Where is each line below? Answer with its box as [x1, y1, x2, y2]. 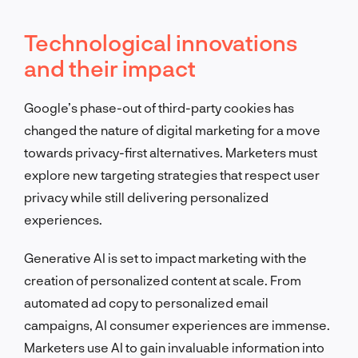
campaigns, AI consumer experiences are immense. [24, 316, 330, 332]
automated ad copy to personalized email [24, 294, 268, 310]
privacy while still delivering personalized [24, 189, 268, 205]
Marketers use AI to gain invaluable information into [24, 339, 324, 355]
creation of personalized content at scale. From [24, 272, 301, 288]
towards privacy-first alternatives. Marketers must [24, 144, 317, 160]
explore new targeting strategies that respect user [24, 166, 320, 182]
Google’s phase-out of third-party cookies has [24, 99, 294, 115]
